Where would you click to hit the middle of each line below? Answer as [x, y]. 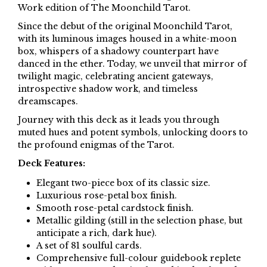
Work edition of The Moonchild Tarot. [104, 7]
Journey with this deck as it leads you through [119, 119]
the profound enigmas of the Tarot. [96, 145]
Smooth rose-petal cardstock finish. [115, 208]
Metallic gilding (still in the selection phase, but [139, 220]
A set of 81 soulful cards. [89, 245]
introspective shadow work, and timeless [108, 89]
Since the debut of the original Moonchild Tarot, [125, 26]
